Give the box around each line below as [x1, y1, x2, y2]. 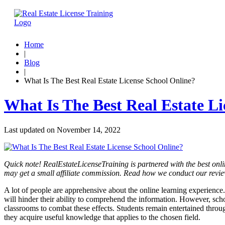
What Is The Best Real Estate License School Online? [24, 76, 195, 85]
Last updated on [4, 125, 57, 134]
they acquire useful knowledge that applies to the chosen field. [4, 212, 200, 221]
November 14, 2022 [57, 125, 121, 134]
